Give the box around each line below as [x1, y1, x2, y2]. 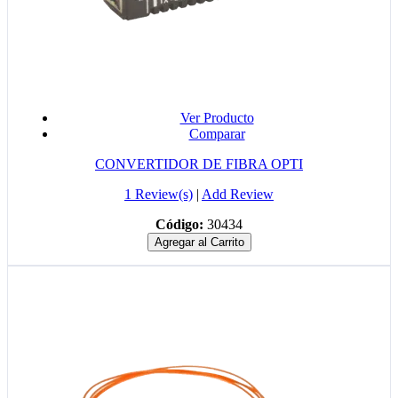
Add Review [202, 187, 274, 203]
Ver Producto [179, 110, 254, 126]
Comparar [188, 126, 245, 142]
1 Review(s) [124, 187, 193, 203]
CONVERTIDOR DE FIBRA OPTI [95, 156, 303, 172]
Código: [155, 217, 203, 233]
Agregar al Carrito [154, 235, 244, 250]
